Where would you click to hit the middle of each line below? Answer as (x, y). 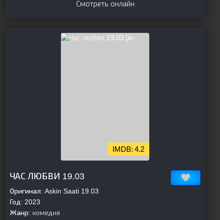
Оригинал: (26, 191)
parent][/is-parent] (89, 165)
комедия (45, 213)
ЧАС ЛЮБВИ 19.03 (47, 176)
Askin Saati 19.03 (71, 191)
